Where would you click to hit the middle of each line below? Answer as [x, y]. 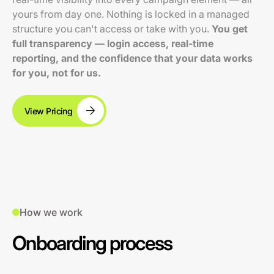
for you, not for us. [57, 73]
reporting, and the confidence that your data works [132, 58]
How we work [51, 212]
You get [230, 29]
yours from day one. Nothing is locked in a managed [131, 14]
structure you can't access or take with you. [112, 29]
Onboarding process [92, 243]
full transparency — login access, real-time [113, 43]
